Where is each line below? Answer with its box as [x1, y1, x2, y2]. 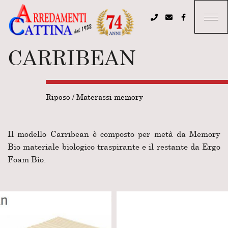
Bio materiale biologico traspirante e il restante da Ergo [8, 141, 220, 152]
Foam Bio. [8, 154, 46, 164]
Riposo [46, 92, 70, 101]
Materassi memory [76, 92, 143, 101]
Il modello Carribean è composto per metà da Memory [8, 129, 220, 139]
